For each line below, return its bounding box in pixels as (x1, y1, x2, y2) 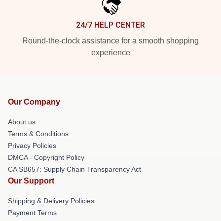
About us (8, 118, 36, 126)
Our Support (8, 177, 54, 185)
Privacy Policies (8, 142, 56, 150)
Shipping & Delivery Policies (8, 197, 94, 205)
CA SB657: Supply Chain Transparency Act (8, 165, 141, 174)
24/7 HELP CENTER (76, 20, 145, 30)
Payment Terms (8, 209, 57, 217)
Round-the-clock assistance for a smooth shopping (22, 37, 199, 45)
